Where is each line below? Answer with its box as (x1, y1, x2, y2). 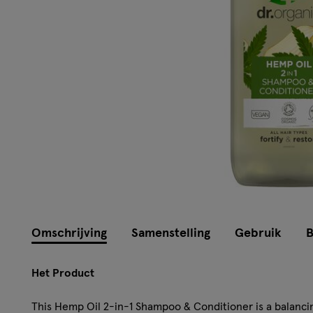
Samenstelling (131, 226, 210, 240)
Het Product (31, 267, 94, 279)
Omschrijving (31, 226, 107, 240)
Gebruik (235, 226, 282, 240)
